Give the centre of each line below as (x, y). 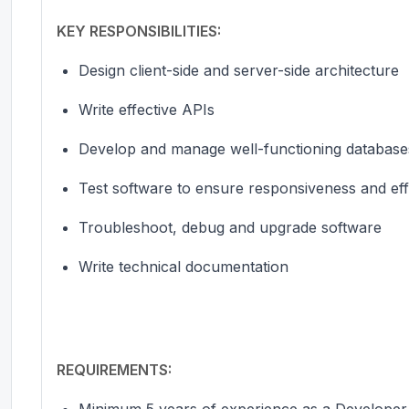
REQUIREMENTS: (114, 369)
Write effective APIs (147, 109)
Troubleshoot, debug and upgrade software (230, 227)
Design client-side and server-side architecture (239, 70)
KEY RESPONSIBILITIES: (139, 31)
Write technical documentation (184, 266)
